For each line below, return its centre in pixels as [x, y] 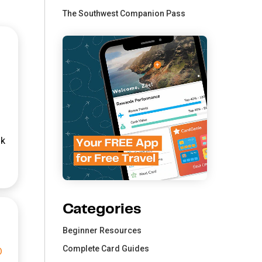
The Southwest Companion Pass [124, 14]
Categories [102, 209]
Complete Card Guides [106, 248]
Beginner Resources [102, 230]
